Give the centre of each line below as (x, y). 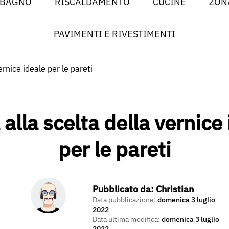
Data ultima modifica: (127, 219)
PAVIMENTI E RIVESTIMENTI (114, 34)
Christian (175, 189)
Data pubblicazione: (125, 200)
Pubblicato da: (124, 189)
